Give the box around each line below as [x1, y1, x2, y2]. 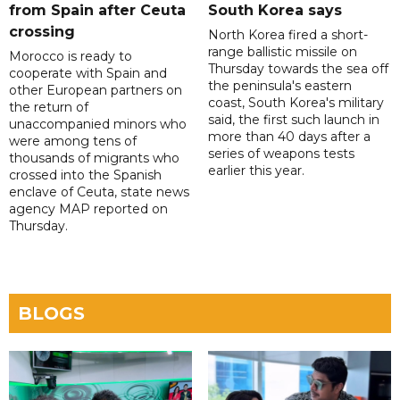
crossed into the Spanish [9, 167, 162, 184]
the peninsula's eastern [207, 78, 352, 95]
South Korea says [207, 2, 342, 20]
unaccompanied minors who [9, 116, 187, 133]
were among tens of [9, 133, 137, 150]
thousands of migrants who [9, 150, 179, 167]
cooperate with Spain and [9, 65, 167, 82]
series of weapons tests [207, 146, 354, 162]
